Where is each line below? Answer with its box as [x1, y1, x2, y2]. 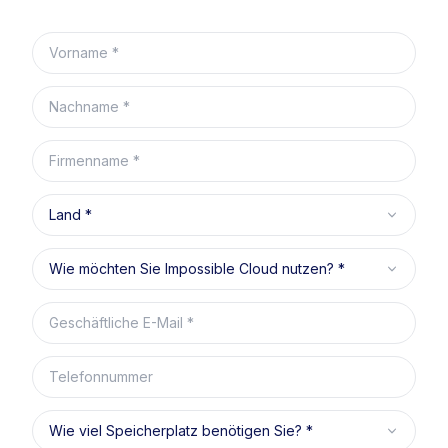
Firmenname [31, 141, 126, 161]
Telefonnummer [31, 357, 153, 377]
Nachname [31, 87, 114, 107]
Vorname [31, 33, 100, 53]
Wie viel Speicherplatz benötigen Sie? [31, 411, 316, 431]
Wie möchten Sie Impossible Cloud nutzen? [31, 249, 361, 269]
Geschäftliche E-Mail [31, 303, 186, 323]
